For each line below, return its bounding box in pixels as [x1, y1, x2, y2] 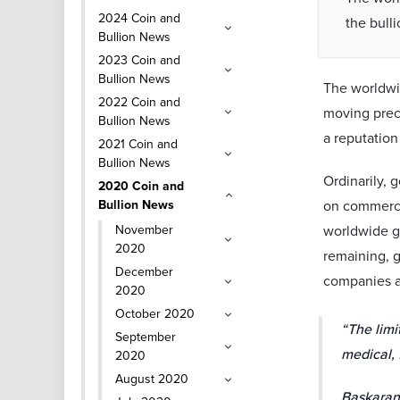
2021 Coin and [98, 135, 178, 153]
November [115, 221, 173, 238]
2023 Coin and [98, 51, 180, 69]
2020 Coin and [98, 177, 184, 195]
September [115, 328, 176, 346]
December [115, 262, 173, 280]
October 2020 [115, 304, 195, 322]
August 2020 [115, 370, 188, 387]
